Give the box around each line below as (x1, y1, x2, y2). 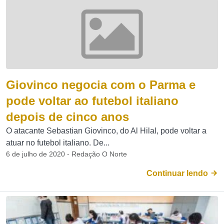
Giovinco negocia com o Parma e (6, 78, 195, 91)
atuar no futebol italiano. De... (6, 138, 109, 147)
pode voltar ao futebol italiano (6, 94, 178, 107)
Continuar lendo (146, 169, 210, 177)
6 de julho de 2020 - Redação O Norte (6, 150, 127, 158)
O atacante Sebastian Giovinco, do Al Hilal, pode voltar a (6, 126, 206, 135)
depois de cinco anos (6, 110, 129, 123)
